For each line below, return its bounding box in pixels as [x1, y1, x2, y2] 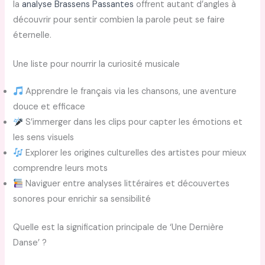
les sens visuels [13, 132, 75, 144]
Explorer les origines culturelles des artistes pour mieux [23, 147, 247, 159]
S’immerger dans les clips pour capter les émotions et [23, 117, 243, 128]
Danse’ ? [13, 237, 47, 249]
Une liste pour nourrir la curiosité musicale [13, 59, 180, 70]
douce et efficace [13, 101, 86, 113]
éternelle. [13, 29, 52, 41]
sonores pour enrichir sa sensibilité [13, 193, 151, 205]
